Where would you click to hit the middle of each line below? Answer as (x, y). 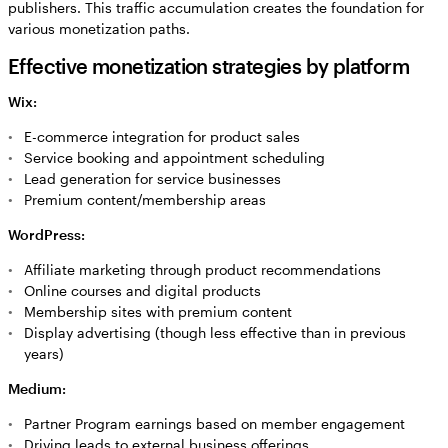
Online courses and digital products (142, 291)
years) (44, 354)
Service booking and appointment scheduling (174, 158)
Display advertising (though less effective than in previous (215, 333)
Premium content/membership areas (145, 200)
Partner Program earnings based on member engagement (214, 424)
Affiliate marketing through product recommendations (202, 270)
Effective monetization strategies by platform (208, 66)
